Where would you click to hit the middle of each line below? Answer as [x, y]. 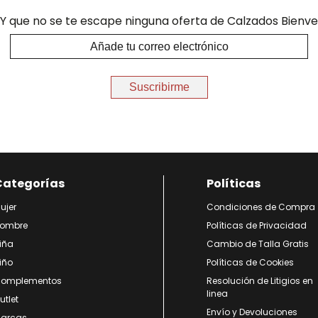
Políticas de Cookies [250, 262]
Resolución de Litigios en [260, 281]
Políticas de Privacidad [257, 225]
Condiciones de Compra [261, 207]
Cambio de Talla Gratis [258, 244]
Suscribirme [159, 87]
